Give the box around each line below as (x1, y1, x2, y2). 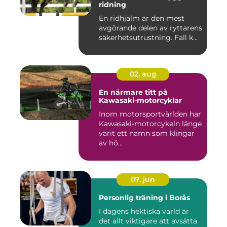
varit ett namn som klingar (99, 129, 195, 138)
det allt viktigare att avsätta (99, 216, 197, 226)
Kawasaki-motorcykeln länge (99, 119, 202, 129)
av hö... (99, 138, 123, 148)
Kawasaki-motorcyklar (99, 96, 182, 105)
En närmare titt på (99, 88, 168, 97)
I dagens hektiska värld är (99, 207, 189, 216)
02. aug (129, 69, 157, 79)
